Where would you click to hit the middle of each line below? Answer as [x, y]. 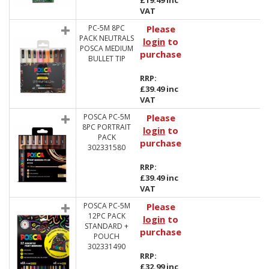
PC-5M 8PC [107, 28]
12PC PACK [107, 216]
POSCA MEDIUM [107, 48]
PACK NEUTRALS [107, 38]
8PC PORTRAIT [107, 127]
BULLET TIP [107, 59]
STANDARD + [107, 226]
